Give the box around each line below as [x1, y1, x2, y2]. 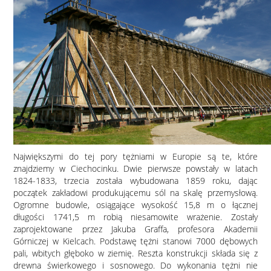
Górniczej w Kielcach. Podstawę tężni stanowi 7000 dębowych [13, 235, 258, 247]
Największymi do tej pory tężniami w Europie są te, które [13, 151, 258, 162]
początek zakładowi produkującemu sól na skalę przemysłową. [13, 187, 258, 198]
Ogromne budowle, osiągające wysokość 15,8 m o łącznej [13, 199, 258, 211]
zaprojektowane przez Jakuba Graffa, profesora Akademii [13, 223, 258, 235]
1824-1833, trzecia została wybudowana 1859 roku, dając [13, 175, 258, 186]
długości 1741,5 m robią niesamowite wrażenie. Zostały [13, 211, 258, 223]
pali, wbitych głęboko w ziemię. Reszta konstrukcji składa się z [13, 247, 258, 259]
